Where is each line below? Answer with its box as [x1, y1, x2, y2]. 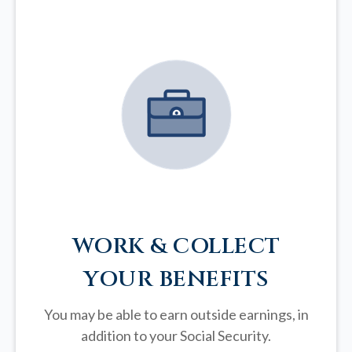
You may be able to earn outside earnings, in [43, 306, 309, 324]
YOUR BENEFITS [83, 265, 269, 295]
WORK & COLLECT [71, 232, 280, 262]
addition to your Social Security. [81, 327, 271, 345]
